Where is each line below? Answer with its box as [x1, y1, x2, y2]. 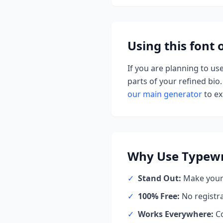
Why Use [127, 148, 182, 164]
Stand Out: [138, 173, 181, 184]
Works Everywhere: [138, 209, 214, 220]
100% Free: [138, 191, 180, 202]
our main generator [127, 89, 202, 100]
